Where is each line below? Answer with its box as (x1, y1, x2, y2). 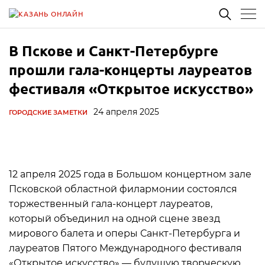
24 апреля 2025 (93, 106, 159, 117)
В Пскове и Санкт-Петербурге (9, 41, 218, 60)
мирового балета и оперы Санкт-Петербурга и (9, 228, 240, 239)
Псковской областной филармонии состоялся (9, 183, 237, 195)
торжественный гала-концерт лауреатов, (9, 198, 212, 209)
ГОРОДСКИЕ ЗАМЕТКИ (9, 108, 88, 117)
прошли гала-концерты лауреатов (9, 60, 252, 79)
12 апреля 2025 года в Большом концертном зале (9, 169, 251, 180)
